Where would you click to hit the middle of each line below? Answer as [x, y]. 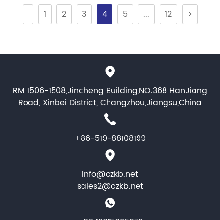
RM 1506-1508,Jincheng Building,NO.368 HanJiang [110, 91]
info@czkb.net [110, 175]
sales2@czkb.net [110, 186]
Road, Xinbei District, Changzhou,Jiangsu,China [110, 103]
